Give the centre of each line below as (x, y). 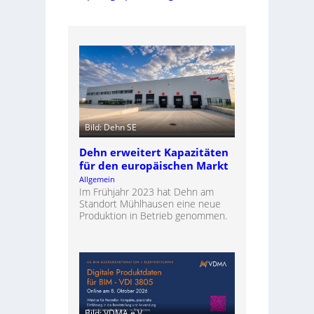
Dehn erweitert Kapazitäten (153, 152)
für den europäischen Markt (153, 165)
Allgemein (97, 179)
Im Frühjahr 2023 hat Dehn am (146, 191)
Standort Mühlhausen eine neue (150, 203)
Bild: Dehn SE (110, 127)
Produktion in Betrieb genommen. (153, 215)
